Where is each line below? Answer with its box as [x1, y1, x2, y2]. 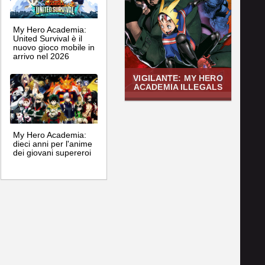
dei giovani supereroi [13, 147, 91, 157]
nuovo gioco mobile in [13, 43, 95, 53]
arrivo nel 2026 [13, 51, 69, 62]
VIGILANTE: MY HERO [133, 73, 223, 83]
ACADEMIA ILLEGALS [133, 82, 223, 92]
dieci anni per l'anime [13, 138, 92, 148]
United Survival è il [13, 34, 82, 44]
